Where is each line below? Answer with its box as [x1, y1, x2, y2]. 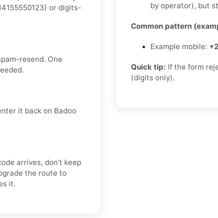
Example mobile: [150, 42, 209, 52]
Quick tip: [131, 62, 166, 72]
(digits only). [131, 73, 175, 83]
